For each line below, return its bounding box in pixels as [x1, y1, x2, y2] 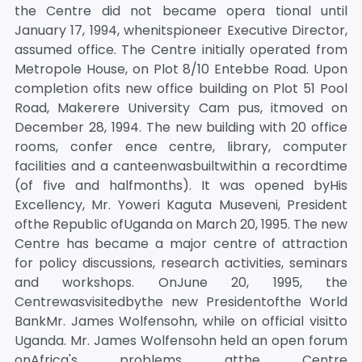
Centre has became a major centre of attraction [15, 234, 347, 253]
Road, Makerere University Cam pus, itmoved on [15, 99, 347, 117]
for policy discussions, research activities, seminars [15, 254, 347, 272]
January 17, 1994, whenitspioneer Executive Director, [15, 21, 347, 40]
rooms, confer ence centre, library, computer [15, 137, 347, 156]
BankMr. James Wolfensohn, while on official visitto [15, 312, 347, 330]
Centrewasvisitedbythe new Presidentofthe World [15, 293, 347, 311]
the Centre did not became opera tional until [15, 2, 347, 20]
